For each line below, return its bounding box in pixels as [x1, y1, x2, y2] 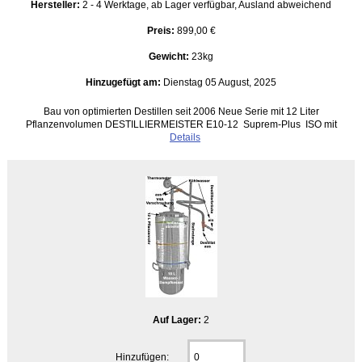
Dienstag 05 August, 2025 [161, 76, 276, 87]
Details [170, 131, 200, 142]
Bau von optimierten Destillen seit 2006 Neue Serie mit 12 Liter [43, 105, 319, 116]
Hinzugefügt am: [86, 76, 161, 87]
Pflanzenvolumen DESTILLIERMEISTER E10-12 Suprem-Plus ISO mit [25, 118, 337, 129]
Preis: [146, 24, 175, 36]
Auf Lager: [153, 314, 204, 325]
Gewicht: [149, 50, 192, 61]
